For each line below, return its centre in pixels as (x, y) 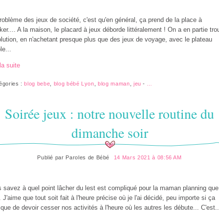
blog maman (114, 84)
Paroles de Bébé (88, 157)
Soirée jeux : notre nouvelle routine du (109, 113)
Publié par (52, 157)
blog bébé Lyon (74, 84)
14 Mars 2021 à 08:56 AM (148, 157)
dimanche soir (109, 132)
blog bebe (37, 84)
